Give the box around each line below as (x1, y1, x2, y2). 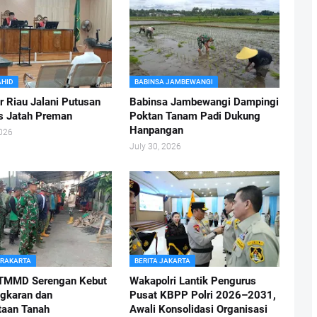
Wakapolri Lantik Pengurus (129, 275, 256, 287)
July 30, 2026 (129, 142, 181, 151)
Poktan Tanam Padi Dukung (129, 110, 260, 122)
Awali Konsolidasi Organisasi (129, 303, 267, 316)
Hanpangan (129, 124, 183, 137)
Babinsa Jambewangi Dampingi (129, 96, 279, 108)
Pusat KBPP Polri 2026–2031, (129, 289, 276, 301)
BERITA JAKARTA (134, 257, 190, 265)
